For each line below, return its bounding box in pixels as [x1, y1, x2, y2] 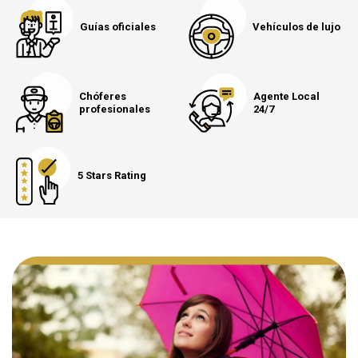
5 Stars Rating [78, 169, 146, 181]
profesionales [79, 102, 150, 115]
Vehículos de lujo [253, 20, 340, 33]
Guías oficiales [80, 20, 156, 33]
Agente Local [253, 89, 320, 102]
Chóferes [79, 89, 126, 102]
